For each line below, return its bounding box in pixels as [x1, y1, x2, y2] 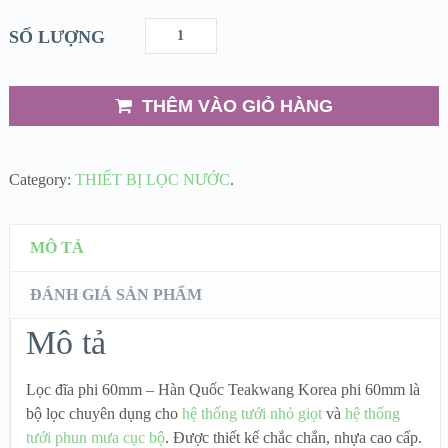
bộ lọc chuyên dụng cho [26, 404, 182, 422]
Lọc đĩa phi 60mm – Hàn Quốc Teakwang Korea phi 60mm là [26, 380, 420, 398]
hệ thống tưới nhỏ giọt [182, 404, 322, 422]
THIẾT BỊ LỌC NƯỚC [74, 170, 230, 188]
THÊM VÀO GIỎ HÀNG [141, 95, 333, 116]
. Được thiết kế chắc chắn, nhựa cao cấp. [165, 428, 422, 446]
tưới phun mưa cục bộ [26, 428, 165, 446]
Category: [8, 170, 75, 188]
